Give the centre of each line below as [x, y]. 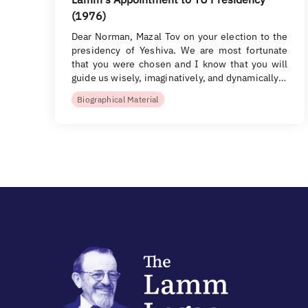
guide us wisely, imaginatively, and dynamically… [179, 78]
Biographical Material [118, 99]
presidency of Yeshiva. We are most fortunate [180, 50]
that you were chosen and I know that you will [180, 64]
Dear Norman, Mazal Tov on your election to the [180, 36]
